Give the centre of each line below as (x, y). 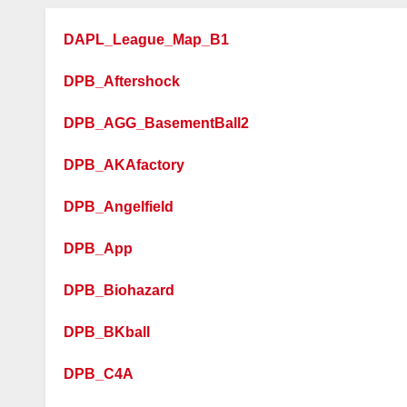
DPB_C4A (99, 374)
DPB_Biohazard (119, 290)
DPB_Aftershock (122, 81)
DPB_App (98, 248)
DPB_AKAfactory (124, 165)
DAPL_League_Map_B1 (146, 40)
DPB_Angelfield (119, 207)
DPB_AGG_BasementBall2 (156, 123)
